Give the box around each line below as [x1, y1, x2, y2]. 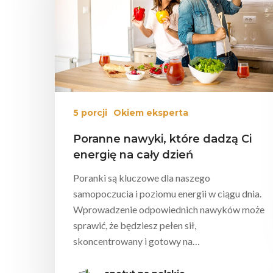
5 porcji [73, 107, 107, 118]
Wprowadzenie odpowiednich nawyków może [73, 203, 264, 215]
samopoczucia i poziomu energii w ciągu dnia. [73, 187, 261, 199]
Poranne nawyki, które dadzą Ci [73, 132, 252, 146]
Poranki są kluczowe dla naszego [73, 171, 210, 183]
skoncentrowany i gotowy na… [73, 235, 200, 247]
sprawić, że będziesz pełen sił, [73, 219, 196, 231]
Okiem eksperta [113, 107, 188, 118]
